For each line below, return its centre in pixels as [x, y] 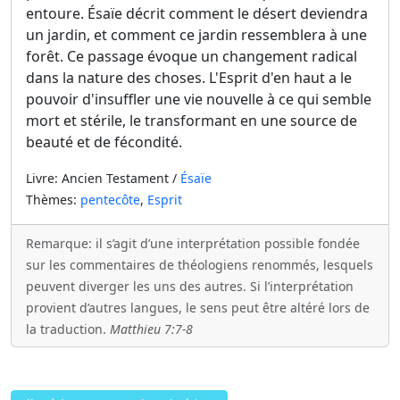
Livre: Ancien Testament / [103, 178]
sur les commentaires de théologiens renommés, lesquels [200, 265]
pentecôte [110, 200]
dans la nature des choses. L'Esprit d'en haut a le [189, 78]
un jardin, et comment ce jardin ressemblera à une [196, 35]
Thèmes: [53, 200]
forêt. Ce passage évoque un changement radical [192, 56]
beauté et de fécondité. [104, 142]
